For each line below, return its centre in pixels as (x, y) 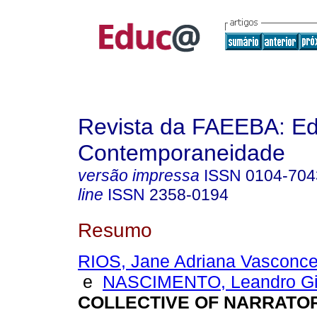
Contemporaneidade (181, 153)
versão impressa (139, 175)
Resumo (115, 230)
